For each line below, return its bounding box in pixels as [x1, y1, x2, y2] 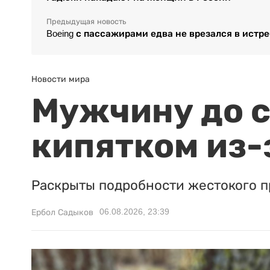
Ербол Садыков [31, 207, 93, 218]
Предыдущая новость [46, 17, 126, 27]
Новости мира [31, 74, 90, 84]
